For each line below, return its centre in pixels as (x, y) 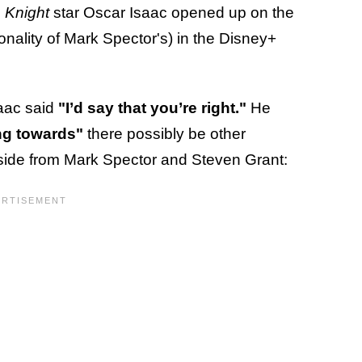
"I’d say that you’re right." (152, 107)
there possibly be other (164, 133)
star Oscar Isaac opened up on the (172, 12)
